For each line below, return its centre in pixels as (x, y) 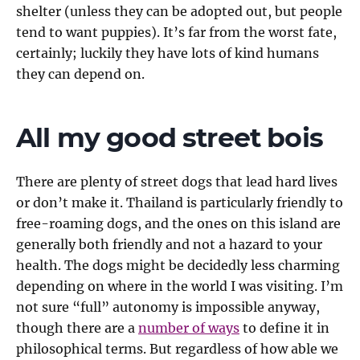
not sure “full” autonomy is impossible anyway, (168, 307)
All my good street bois (170, 137)
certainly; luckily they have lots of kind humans (168, 53)
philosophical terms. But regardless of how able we (177, 349)
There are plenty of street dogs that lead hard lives (177, 182)
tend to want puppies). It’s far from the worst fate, (176, 32)
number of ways (189, 328)
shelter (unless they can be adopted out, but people (179, 11)
